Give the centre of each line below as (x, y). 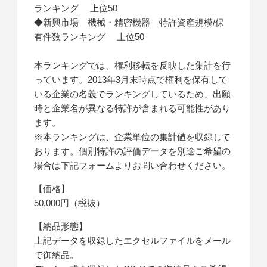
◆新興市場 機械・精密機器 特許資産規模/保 (129, 23)
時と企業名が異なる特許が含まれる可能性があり (133, 108)
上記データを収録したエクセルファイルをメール (133, 241)
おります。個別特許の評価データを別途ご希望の (133, 151)
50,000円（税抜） (70, 203)
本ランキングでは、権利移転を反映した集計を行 (133, 66)
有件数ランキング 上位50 (89, 37)
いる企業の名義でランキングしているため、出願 (133, 94)
